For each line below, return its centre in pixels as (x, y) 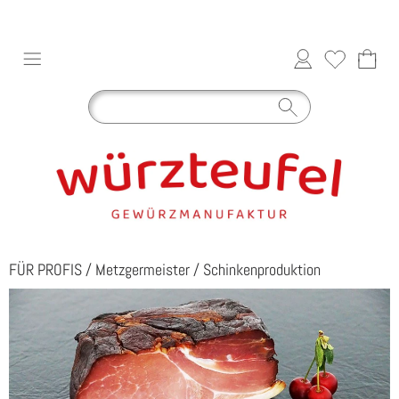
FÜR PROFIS (45, 269)
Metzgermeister (142, 269)
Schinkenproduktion (262, 269)
